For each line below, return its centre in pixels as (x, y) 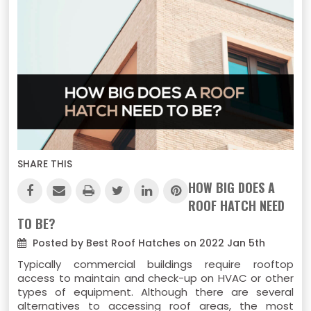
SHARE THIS (45, 164)
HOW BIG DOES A (232, 188)
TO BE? (37, 224)
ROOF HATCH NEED (237, 206)
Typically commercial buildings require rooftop (155, 264)
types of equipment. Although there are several (155, 292)
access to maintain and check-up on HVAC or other (155, 278)
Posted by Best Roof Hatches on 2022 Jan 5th (148, 243)
